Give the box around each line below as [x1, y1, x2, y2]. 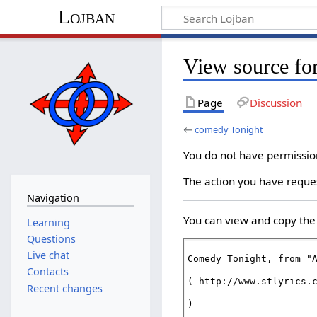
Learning [26, 215, 70, 229]
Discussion [249, 95, 302, 110]
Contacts [26, 265, 69, 279]
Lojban [57, 6, 115, 28]
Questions [26, 231, 76, 246]
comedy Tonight [195, 122, 264, 136]
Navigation [26, 191, 79, 205]
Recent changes [26, 281, 103, 295]
